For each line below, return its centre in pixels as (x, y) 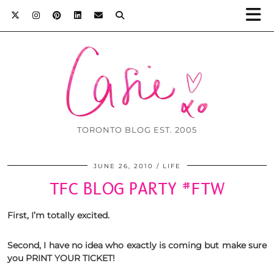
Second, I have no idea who (67, 246)
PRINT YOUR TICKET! (70, 258)
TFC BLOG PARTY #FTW (137, 189)
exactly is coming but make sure (197, 246)
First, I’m (27, 216)
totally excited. (78, 216)
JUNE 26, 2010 (123, 166)
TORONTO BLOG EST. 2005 (137, 130)
